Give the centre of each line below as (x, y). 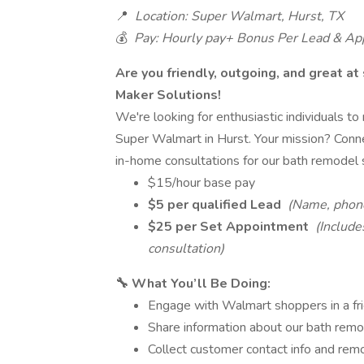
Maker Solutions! (168, 95)
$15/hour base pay (201, 183)
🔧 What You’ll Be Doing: (193, 284)
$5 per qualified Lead (216, 205)
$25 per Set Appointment (230, 227)
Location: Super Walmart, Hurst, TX (238, 16)
